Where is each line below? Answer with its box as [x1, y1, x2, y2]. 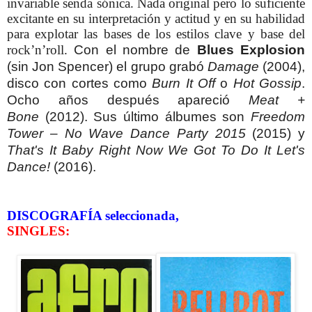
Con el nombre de [74, 42, 197, 57]
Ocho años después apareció [7, 92, 249, 107]
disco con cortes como [7, 75, 153, 91]
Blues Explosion [196, 42, 306, 57]
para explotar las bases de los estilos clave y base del [7, 26, 305, 41]
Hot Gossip [233, 75, 302, 91]
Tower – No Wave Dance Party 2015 [7, 125, 246, 141]
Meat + [249, 92, 306, 107]
